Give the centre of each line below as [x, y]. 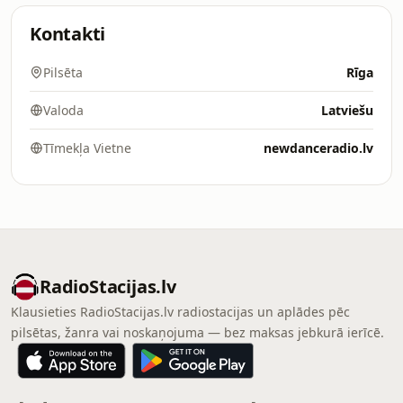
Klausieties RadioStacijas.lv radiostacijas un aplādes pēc [180, 312]
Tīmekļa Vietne [87, 148]
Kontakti [68, 34]
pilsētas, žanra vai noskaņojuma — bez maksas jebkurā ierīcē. [197, 332]
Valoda [63, 110]
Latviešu [347, 110]
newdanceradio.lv [318, 148]
